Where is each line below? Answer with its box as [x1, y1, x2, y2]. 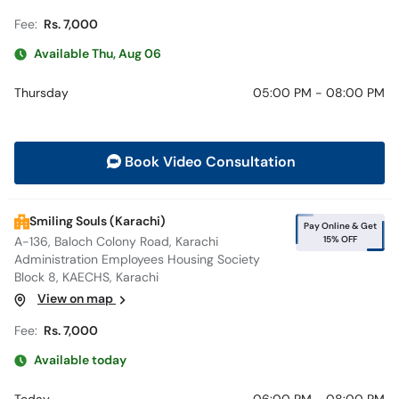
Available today [34, 352, 126, 369]
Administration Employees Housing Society [14, 252, 260, 268]
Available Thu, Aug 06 [34, 45, 161, 62]
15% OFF [323, 233, 357, 246]
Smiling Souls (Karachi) [29, 214, 166, 230]
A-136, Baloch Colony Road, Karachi [14, 234, 218, 250]
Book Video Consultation [125, 152, 296, 172]
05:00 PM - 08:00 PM [253, 85, 385, 102]
